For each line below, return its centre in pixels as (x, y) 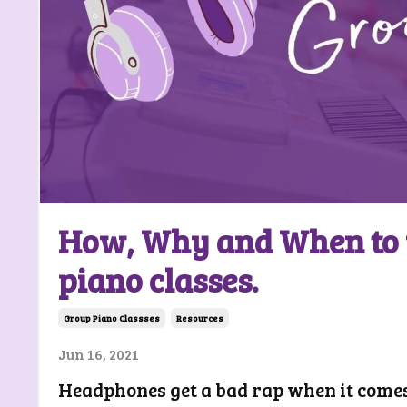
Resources (200, 318)
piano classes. (158, 279)
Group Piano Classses (112, 318)
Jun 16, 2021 (99, 353)
